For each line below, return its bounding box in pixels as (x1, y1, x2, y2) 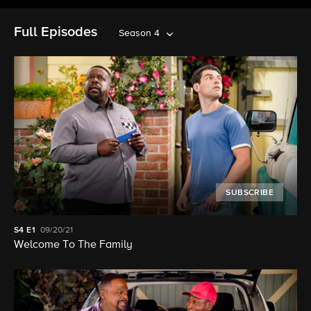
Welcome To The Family (14, 239, 133, 251)
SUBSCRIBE (226, 189, 274, 198)
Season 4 (119, 28, 160, 38)
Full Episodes (14, 25, 97, 39)
